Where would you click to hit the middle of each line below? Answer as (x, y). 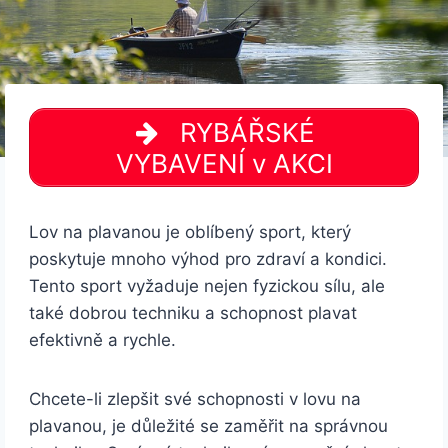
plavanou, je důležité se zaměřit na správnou (209, 426)
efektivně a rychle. (103, 340)
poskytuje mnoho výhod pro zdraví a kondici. (208, 259)
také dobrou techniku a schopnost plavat (193, 313)
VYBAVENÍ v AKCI (224, 163)
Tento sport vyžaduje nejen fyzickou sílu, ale (207, 286)
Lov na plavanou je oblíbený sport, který (190, 232)
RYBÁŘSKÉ (243, 132)
